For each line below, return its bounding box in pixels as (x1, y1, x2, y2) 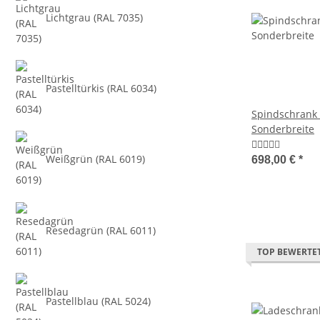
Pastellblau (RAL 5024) (46, 294, 151, 309)
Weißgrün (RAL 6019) (46, 152, 146, 166)
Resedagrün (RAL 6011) (46, 223, 156, 237)
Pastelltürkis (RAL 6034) (46, 81, 157, 95)
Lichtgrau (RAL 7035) (46, 10, 144, 24)
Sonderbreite (251, 122, 314, 136)
